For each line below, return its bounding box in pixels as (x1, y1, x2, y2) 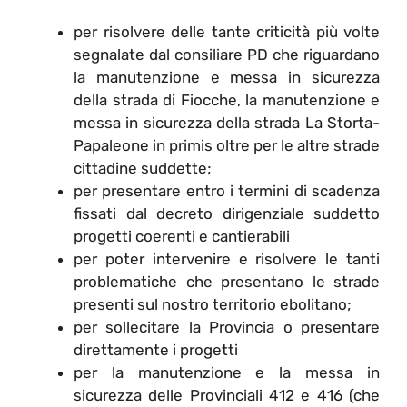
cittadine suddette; (74, 158, 212, 177)
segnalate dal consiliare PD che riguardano (74, 45, 380, 64)
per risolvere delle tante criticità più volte (74, 22, 380, 41)
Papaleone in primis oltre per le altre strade (74, 135, 380, 154)
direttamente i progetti (74, 340, 238, 359)
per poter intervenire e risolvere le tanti (74, 249, 380, 268)
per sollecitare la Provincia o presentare (74, 317, 380, 336)
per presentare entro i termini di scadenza (74, 181, 380, 200)
